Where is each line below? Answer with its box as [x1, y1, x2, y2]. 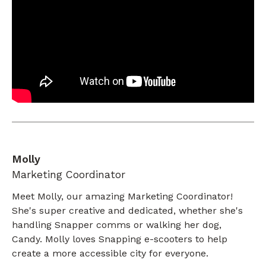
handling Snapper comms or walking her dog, [12, 219, 221, 231]
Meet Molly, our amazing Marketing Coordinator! [12, 191, 233, 202]
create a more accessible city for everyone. [12, 248, 208, 259]
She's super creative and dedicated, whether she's [12, 205, 243, 217]
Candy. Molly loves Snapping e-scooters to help [12, 233, 227, 245]
